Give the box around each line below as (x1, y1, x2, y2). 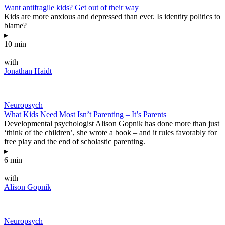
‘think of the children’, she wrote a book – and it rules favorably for (4, 128, 217, 137)
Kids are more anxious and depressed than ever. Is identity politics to (4, 12, 220, 21)
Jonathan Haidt (4, 67, 52, 76)
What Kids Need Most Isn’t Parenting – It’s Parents (4, 110, 166, 119)
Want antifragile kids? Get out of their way (4, 3, 139, 12)
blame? (4, 21, 27, 30)
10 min (4, 40, 26, 49)
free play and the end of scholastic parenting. (4, 137, 145, 146)
